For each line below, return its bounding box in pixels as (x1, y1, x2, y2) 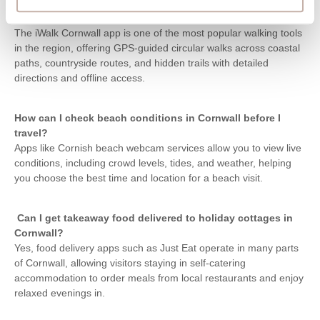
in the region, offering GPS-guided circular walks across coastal (14, 41, 300, 54)
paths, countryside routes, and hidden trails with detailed (14, 56, 269, 69)
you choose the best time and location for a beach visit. (14, 171, 263, 184)
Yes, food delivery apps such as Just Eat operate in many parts (14, 241, 299, 254)
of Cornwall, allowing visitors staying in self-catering (14, 256, 246, 269)
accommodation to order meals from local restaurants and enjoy (14, 271, 304, 284)
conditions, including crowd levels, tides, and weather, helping (14, 156, 291, 169)
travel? (14, 126, 48, 139)
